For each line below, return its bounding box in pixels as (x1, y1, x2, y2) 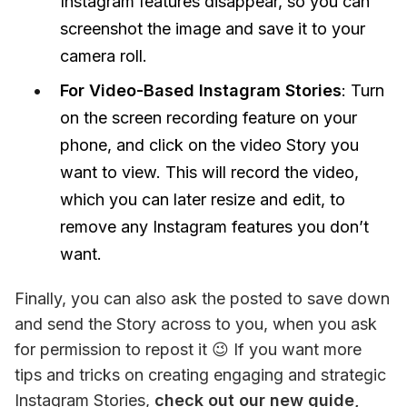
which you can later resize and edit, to (60, 189, 345, 209)
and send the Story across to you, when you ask (15, 313, 377, 333)
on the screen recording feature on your (60, 107, 357, 127)
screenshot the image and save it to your (60, 18, 365, 38)
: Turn (342, 80, 384, 100)
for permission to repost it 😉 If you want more (15, 339, 362, 359)
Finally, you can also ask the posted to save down (15, 288, 390, 308)
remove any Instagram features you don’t (60, 216, 369, 236)
